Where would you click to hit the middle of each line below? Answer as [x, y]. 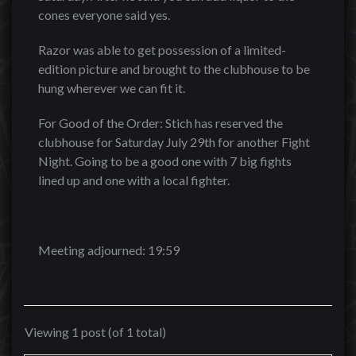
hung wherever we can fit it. [112, 88]
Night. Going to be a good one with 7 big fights [165, 161]
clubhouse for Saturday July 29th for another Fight [174, 142]
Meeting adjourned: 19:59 [109, 250]
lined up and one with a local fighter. [134, 180]
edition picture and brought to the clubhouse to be [174, 69]
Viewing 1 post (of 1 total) [95, 332]
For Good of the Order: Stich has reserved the [161, 123]
